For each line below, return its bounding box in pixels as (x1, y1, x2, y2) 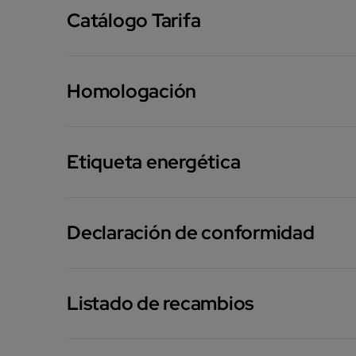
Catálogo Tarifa (67, 7, 201, 33)
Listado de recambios (67, 290, 254, 315)
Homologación (67, 78, 197, 103)
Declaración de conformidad (67, 219, 315, 245)
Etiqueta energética (67, 149, 241, 174)
